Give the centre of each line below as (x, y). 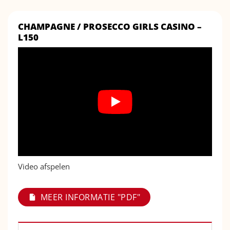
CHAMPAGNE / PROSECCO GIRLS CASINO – (110, 27)
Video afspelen (44, 167)
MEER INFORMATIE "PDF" (91, 197)
